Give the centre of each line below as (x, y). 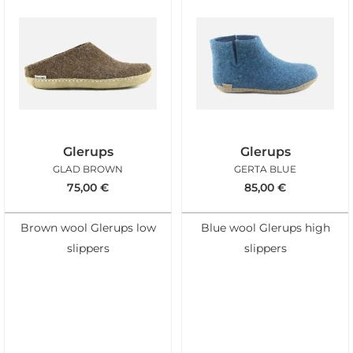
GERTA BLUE (265, 169)
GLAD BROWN (88, 169)
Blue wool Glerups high (265, 228)
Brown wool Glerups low (88, 228)
